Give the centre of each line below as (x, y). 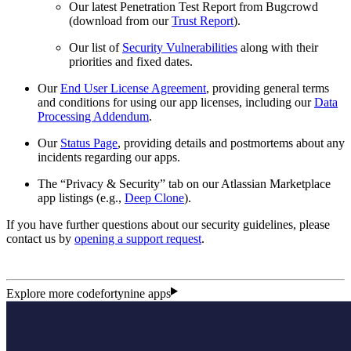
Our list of (96, 48)
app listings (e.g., (81, 198)
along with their (278, 48)
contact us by (40, 239)
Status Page (89, 143)
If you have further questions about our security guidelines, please (168, 225)
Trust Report (203, 21)
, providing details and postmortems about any (231, 143)
